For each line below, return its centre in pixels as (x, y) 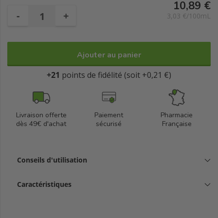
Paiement (109, 115)
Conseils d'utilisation (52, 160)
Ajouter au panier (109, 55)
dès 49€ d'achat (41, 124)
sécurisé (109, 124)
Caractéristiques (44, 184)
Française (177, 124)
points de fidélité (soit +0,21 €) (117, 75)
